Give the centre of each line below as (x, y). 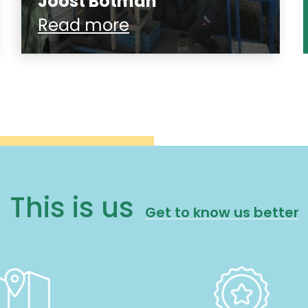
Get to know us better (222, 212)
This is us (71, 207)
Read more (84, 25)
